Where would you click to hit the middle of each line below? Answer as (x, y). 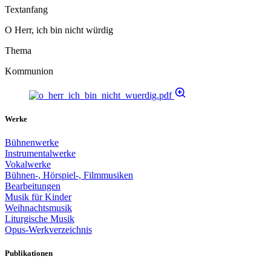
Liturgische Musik (40, 219)
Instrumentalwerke (40, 154)
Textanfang (26, 9)
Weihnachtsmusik (38, 208)
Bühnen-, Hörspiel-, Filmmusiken (69, 175)
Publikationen (29, 253)
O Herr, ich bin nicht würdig (59, 30)
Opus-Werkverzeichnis (48, 230)
